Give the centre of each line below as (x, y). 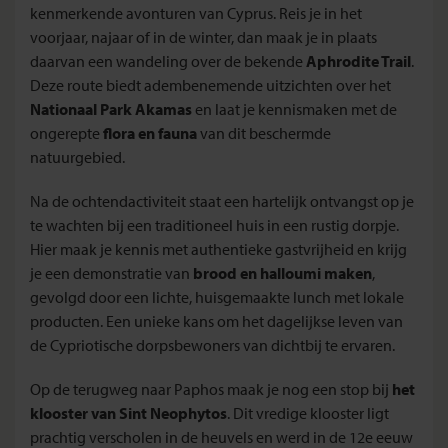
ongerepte (66, 132)
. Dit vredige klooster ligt (308, 412)
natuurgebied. (77, 156)
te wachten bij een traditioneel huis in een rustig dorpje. (214, 224)
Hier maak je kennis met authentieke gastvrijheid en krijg (218, 248)
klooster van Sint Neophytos (128, 412)
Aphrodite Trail (358, 60)
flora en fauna (150, 132)
